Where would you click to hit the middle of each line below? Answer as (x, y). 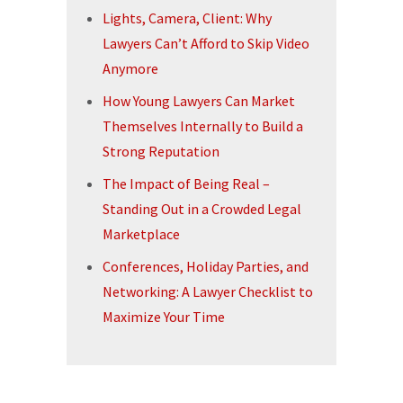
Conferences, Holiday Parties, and (206, 266)
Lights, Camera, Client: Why (187, 18)
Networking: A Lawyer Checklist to (208, 291)
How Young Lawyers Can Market (199, 101)
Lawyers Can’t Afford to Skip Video (206, 43)
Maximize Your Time (164, 317)
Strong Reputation (161, 151)
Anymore (130, 68)
